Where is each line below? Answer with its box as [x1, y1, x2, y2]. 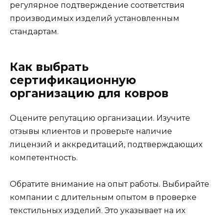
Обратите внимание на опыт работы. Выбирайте [10, 179, 209, 189]
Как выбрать [10, 60, 88, 74]
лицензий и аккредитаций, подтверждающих [10, 139, 202, 149]
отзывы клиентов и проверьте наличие [10, 126, 172, 136]
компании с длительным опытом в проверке [10, 192, 197, 202]
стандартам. [10, 26, 59, 36]
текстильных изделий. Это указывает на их [10, 205, 185, 215]
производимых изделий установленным [10, 13, 179, 23]
